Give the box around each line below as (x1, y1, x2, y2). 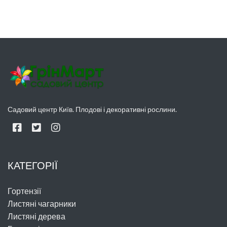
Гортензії (8, 186, 41, 196)
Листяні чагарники (8, 199, 76, 209)
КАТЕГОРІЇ (8, 159, 58, 172)
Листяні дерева (8, 211, 65, 221)
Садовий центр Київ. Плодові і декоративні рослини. (8, 105, 177, 114)
